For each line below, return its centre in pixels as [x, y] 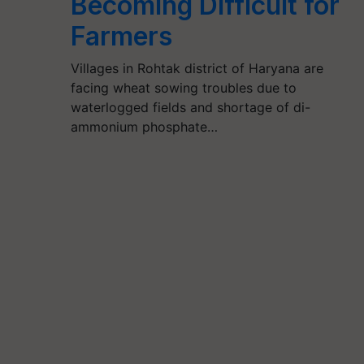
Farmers [122, 36]
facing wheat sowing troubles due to [184, 88]
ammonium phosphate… [145, 127]
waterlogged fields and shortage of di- [191, 107]
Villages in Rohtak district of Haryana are [197, 68]
